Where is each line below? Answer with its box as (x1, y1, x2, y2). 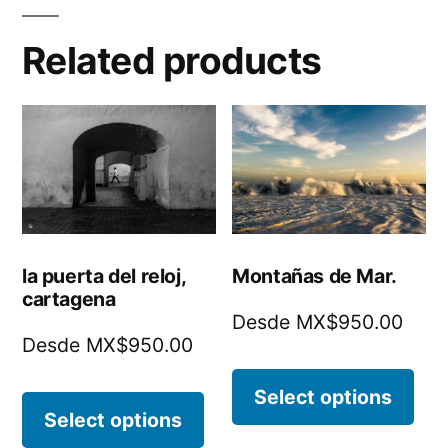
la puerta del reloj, (22, 263, 186, 288)
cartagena (22, 286, 116, 311)
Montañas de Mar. (232, 263, 397, 288)
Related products (22, 37, 322, 83)
